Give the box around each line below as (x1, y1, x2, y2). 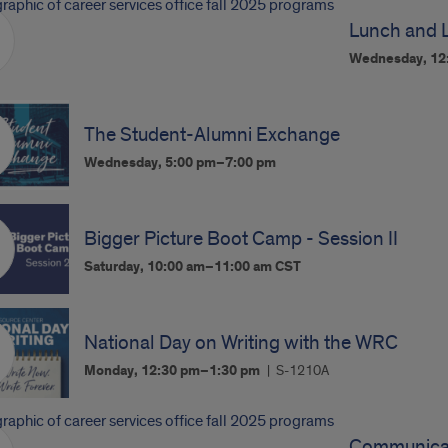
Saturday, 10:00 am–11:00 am (84, 258, 276, 276)
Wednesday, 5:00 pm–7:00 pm (84, 154, 277, 172)
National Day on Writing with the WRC (84, 331, 399, 355)
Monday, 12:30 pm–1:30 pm (84, 362, 264, 380)
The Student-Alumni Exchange (84, 123, 341, 147)
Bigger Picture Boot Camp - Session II (84, 227, 399, 251)
